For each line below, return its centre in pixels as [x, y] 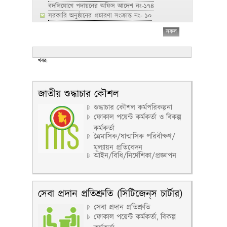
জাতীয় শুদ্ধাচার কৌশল [79, 94]
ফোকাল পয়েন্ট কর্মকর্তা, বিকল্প [135, 217]
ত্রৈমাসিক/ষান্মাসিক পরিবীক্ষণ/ [135, 137]
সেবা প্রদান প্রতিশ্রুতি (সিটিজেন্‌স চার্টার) [110, 194]
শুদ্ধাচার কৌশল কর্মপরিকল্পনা [133, 108]
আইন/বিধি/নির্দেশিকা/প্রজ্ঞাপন [135, 156]
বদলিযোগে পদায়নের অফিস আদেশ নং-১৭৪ [101, 6]
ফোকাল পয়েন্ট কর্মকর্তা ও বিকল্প [138, 117]
